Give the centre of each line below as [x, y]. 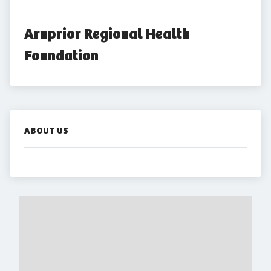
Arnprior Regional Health [107, 34]
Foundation [61, 56]
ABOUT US [46, 131]
